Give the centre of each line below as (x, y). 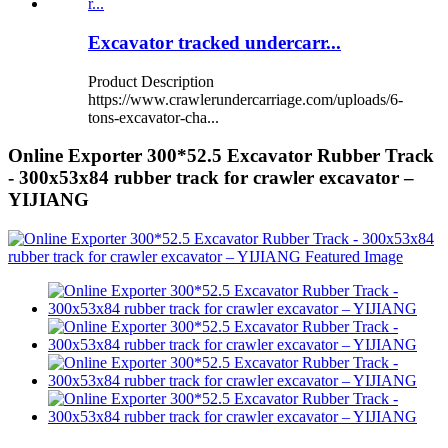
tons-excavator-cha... (153, 117)
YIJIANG (48, 200)
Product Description (151, 81)
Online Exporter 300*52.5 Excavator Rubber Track (221, 156)
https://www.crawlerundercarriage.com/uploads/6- (245, 99)
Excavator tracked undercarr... (214, 42)
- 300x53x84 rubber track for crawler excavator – (211, 178)
